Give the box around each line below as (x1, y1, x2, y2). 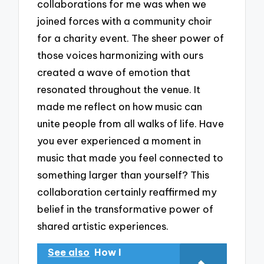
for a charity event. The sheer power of (37, 31, 225, 44)
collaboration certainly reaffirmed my (37, 185, 217, 198)
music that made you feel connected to (37, 151, 224, 164)
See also (48, 246, 90, 259)
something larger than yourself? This (37, 168, 210, 181)
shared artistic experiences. (37, 219, 169, 232)
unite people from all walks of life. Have (37, 117, 225, 130)
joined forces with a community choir (37, 14, 213, 27)
